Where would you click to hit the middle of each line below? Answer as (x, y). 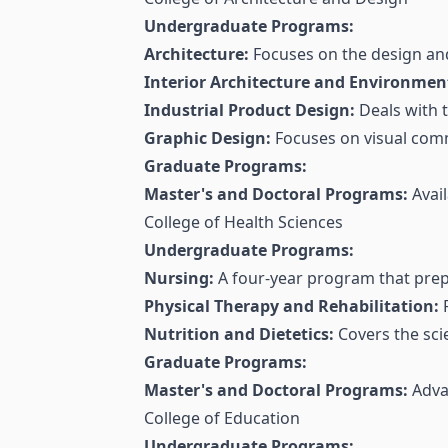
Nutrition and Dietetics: (239, 334)
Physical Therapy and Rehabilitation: (291, 306)
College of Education (222, 418)
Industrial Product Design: (249, 110)
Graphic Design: (207, 138)
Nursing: (179, 278)
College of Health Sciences (243, 222)
